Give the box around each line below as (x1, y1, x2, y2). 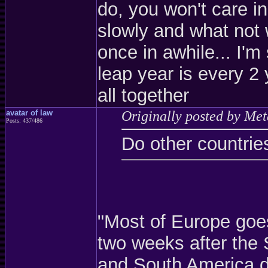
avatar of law (6, 108, 53, 117)
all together (98, 85, 189, 106)
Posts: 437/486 (6, 117, 42, 124)
